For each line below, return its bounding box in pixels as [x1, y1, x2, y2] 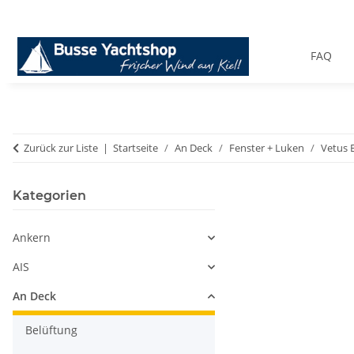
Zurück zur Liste [24, 141, 98, 156]
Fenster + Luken [229, 141, 304, 156]
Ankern [13, 230, 51, 246]
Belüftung [25, 322, 77, 338]
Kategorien [13, 188, 86, 204]
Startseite [113, 141, 158, 156]
